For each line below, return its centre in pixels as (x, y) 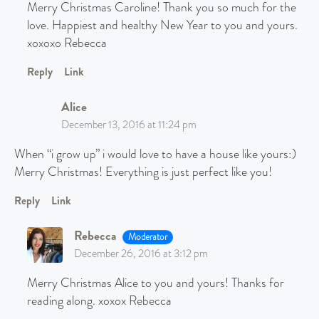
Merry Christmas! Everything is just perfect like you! (143, 172)
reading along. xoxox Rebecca (99, 301)
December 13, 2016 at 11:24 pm (129, 125)
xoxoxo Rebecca (67, 43)
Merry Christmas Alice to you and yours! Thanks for (155, 283)
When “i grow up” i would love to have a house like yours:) (155, 155)
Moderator (147, 237)
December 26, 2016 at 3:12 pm (141, 254)
